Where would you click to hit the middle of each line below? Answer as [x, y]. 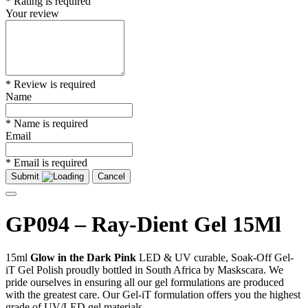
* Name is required [47, 124]
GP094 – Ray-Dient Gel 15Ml [143, 224]
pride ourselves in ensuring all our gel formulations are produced [145, 283]
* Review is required [51, 85]
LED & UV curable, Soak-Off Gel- [215, 258]
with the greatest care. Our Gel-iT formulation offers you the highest [153, 295]
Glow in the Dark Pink [83, 258]
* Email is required [46, 163]
